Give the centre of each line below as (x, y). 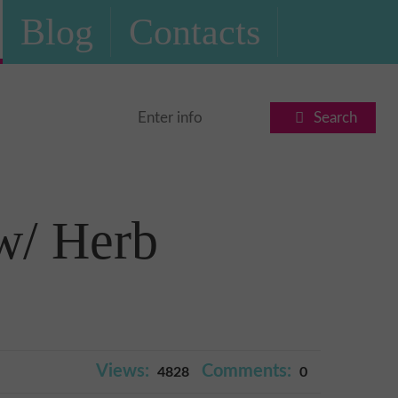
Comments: (247, 371)
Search (335, 118)
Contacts (195, 32)
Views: (123, 371)
